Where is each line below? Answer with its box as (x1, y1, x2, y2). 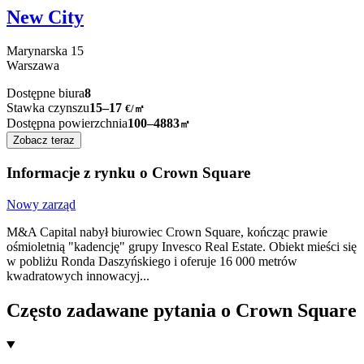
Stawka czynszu (6, 101, 89, 115)
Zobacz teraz (13, 134, 75, 147)
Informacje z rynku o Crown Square (6, 164, 250, 182)
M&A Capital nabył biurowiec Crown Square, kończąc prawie (6, 224, 327, 239)
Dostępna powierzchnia (6, 116, 128, 131)
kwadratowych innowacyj (6, 268, 140, 283)
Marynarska (6, 44, 67, 58)
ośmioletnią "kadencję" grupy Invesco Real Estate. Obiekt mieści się (6, 239, 357, 253)
